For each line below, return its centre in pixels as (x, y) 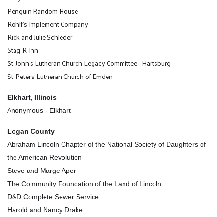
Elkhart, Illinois (32, 97)
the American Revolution (45, 157)
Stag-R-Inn (23, 50)
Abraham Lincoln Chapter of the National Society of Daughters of (107, 144)
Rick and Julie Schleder (40, 37)
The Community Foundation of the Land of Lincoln (84, 183)
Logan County (31, 131)
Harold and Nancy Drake (45, 209)
